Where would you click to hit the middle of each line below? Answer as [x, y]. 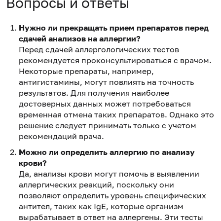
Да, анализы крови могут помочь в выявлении [109, 173]
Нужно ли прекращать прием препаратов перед [114, 27]
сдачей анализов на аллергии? [80, 38]
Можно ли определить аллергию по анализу [107, 152]
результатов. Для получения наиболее [94, 92]
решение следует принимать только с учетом [108, 125]
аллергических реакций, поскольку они [96, 184]
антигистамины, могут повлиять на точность [106, 82]
